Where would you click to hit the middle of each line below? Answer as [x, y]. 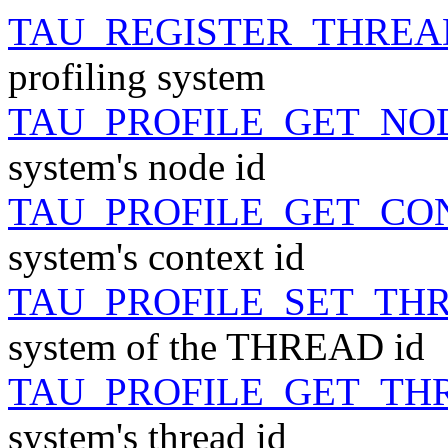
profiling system [136, 76]
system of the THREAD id [216, 346]
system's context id [156, 256]
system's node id [137, 166]
